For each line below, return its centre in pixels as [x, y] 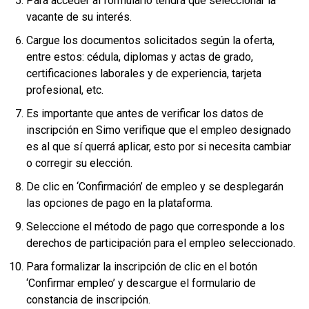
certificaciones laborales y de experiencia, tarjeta [144, 73]
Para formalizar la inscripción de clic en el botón [142, 266]
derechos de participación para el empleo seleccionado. [161, 243]
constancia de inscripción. [88, 299]
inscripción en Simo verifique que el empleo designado [159, 130]
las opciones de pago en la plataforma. [121, 203]
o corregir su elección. [79, 163]
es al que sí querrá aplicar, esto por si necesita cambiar [159, 146]
